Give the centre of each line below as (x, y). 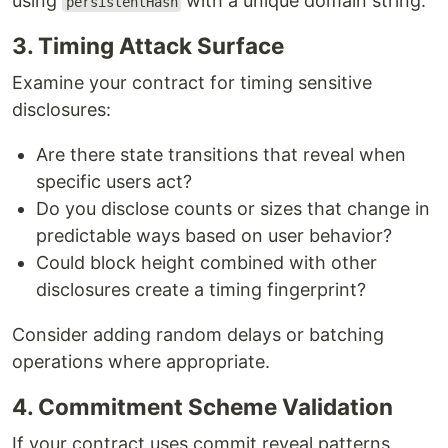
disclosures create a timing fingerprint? (201, 290)
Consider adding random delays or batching (198, 335)
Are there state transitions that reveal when (221, 155)
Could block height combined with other (206, 263)
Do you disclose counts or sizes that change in (233, 209)
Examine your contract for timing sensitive (192, 83)
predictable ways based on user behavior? (214, 236)
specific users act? (114, 182)
